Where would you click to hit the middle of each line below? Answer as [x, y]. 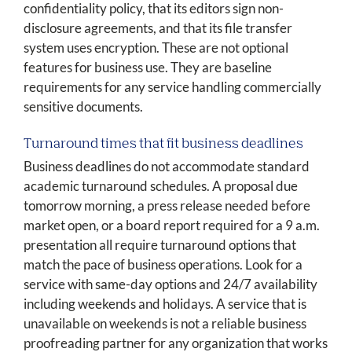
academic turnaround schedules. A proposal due [161, 186]
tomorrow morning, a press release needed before [167, 206]
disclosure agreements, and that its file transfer [158, 28]
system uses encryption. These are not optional [156, 48]
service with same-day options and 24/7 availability [170, 284]
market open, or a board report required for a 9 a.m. [172, 225]
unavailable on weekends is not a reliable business [165, 324]
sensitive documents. [83, 107]
